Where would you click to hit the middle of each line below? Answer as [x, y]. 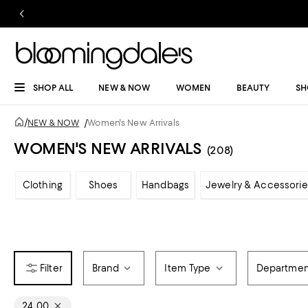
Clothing [43, 185]
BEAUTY [253, 88]
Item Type [188, 268]
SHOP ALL [53, 88]
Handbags [166, 185]
